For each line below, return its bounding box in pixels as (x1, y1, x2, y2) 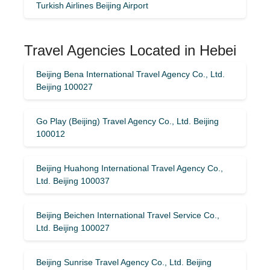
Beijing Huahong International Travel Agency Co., (36, 163, 223, 173)
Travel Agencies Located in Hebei (24, 42, 236, 58)
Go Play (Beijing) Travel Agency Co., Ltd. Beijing (36, 116, 219, 126)
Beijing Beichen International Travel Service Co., (36, 210, 219, 220)
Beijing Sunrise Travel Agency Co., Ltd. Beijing (36, 257, 212, 267)
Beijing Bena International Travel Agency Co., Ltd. (36, 69, 225, 79)
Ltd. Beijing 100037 (36, 175, 110, 186)
